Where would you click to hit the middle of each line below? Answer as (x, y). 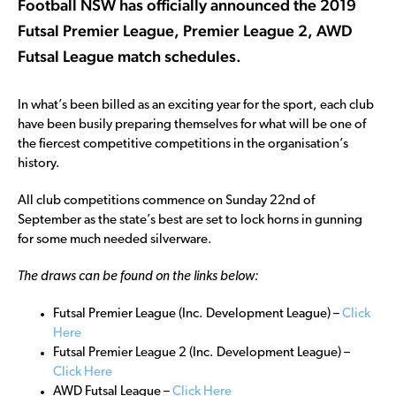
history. (39, 164)
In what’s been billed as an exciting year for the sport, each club (196, 105)
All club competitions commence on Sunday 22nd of (166, 201)
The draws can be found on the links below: (138, 277)
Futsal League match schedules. (129, 56)
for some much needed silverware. (115, 240)
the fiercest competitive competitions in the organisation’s (183, 144)
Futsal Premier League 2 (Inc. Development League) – (202, 353)
